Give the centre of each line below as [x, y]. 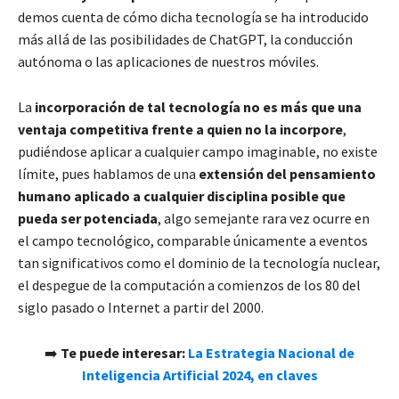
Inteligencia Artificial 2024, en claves [199, 375]
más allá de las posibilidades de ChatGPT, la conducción [185, 40]
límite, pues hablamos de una [108, 174]
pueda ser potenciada [88, 219]
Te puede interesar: [123, 353]
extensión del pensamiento [287, 174]
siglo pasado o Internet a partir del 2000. [141, 308]
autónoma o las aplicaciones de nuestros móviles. [170, 62]
